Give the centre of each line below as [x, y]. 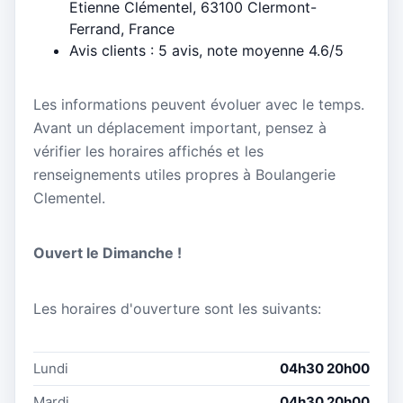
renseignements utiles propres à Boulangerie [184, 175]
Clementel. [69, 198]
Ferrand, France [122, 29]
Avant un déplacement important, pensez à [180, 128]
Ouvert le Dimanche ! [107, 253]
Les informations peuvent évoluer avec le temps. [199, 105]
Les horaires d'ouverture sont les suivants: [177, 308]
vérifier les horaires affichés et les [148, 152]
